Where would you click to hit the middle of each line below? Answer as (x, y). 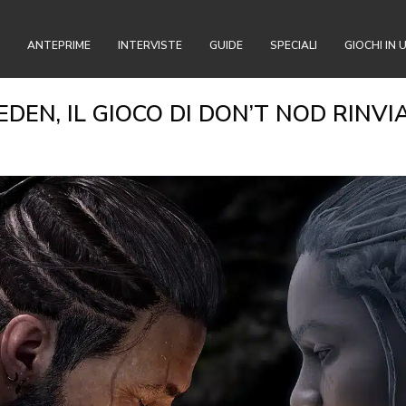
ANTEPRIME (59, 45)
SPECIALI (294, 45)
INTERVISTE (150, 45)
